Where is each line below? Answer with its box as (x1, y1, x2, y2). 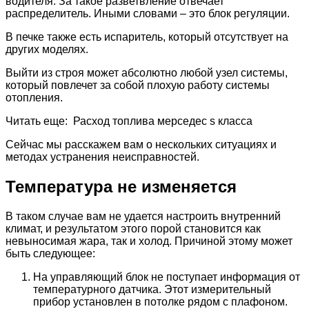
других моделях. (6, 43, 88, 55)
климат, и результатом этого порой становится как (6, 222, 261, 235)
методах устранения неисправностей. (6, 150, 199, 163)
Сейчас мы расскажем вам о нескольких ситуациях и (6, 138, 277, 150)
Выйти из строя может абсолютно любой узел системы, (6, 66, 288, 79)
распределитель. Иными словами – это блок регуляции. (6, 7, 290, 19)
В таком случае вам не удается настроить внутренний (6, 210, 281, 222)
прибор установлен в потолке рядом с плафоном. (33, 295, 288, 308)
